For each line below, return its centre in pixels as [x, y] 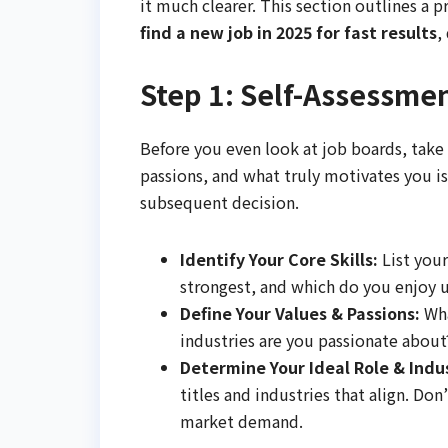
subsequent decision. [219, 201]
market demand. [241, 420]
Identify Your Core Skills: [279, 258]
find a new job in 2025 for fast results [288, 32]
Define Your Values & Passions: [300, 312]
